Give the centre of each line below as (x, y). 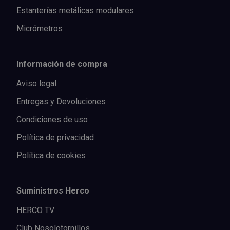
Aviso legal (36, 83)
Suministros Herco (53, 190)
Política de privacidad (55, 137)
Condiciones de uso (52, 119)
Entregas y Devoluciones (61, 101)
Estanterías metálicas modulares (75, 10)
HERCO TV (35, 210)
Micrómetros (40, 28)
